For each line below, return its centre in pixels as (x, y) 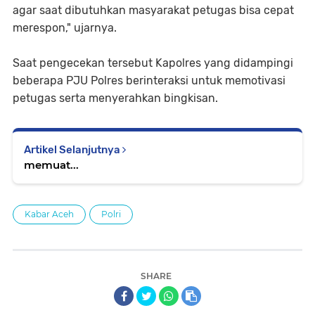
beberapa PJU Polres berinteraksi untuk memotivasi (149, 81)
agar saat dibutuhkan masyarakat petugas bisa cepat (153, 11)
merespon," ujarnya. (65, 28)
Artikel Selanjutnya (73, 150)
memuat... (51, 165)
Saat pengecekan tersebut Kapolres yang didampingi (153, 63)
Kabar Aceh (49, 214)
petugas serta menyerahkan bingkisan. (115, 98)
